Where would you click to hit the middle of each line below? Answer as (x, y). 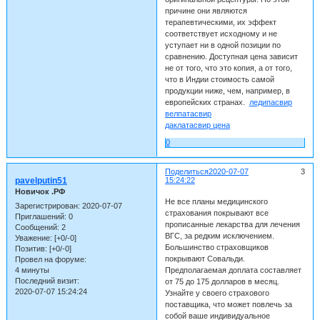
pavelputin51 (41, 181)
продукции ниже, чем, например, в (227, 91)
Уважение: (33, 237)
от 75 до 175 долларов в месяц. (222, 281)
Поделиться (186, 172)
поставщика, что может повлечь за (228, 304)
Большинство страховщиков (216, 247)
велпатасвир (188, 114)
